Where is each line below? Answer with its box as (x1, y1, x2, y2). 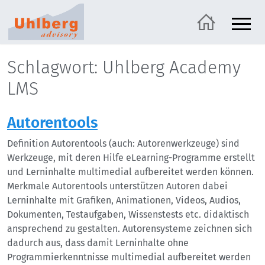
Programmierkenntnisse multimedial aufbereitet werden (7, 251, 251, 263)
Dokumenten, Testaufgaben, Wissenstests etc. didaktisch (7, 209, 249, 220)
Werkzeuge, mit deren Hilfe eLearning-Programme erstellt (7, 152, 255, 163)
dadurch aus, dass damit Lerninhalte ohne (7, 237, 189, 248)
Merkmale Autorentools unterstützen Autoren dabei (7, 180, 228, 192)
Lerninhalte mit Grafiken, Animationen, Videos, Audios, (7, 195, 241, 206)
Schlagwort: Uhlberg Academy (7, 57, 241, 78)
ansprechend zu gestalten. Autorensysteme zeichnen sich (7, 223, 252, 234)
